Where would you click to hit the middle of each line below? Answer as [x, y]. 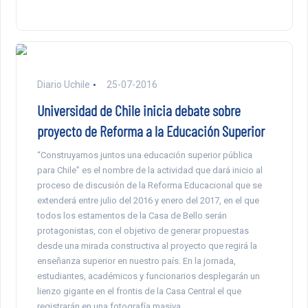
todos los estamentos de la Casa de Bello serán [132, 216]
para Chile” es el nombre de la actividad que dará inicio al [150, 170]
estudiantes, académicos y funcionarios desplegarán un [148, 276]
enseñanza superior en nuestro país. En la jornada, [136, 261]
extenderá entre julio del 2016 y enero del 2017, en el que [148, 201]
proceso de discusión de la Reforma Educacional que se [149, 186]
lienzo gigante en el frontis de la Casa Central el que [139, 291]
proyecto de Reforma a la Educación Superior [151, 131]
